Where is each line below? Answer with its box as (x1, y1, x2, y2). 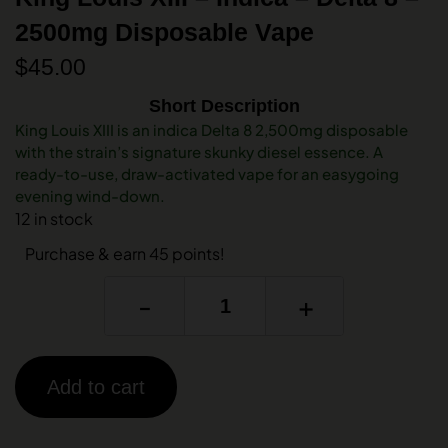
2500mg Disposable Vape (15, 18, 314, 46)
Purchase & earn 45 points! (25, 243, 225, 264)
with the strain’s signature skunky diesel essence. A (15, 142, 383, 161)
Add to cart (47, 376, 145, 398)
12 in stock (15, 208, 93, 229)
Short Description (148, 96, 300, 116)
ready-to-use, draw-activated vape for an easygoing (15, 164, 399, 183)
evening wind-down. (15, 186, 165, 205)
